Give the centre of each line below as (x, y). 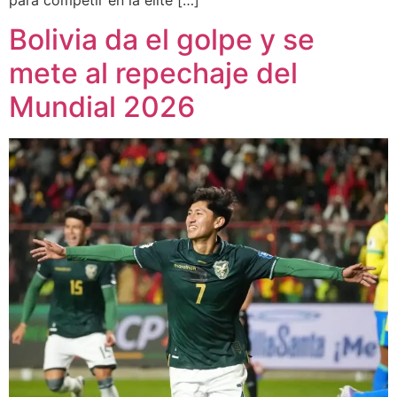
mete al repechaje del (153, 74)
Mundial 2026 (102, 107)
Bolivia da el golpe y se (162, 40)
